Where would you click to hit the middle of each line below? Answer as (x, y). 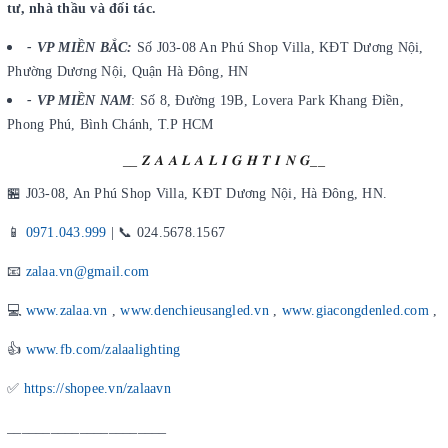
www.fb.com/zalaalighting (103, 350)
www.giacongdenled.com (355, 311)
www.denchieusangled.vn (194, 311)
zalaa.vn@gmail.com (87, 272)
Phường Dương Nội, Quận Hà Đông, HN (128, 71)
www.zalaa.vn (66, 311)
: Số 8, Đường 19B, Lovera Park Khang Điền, (267, 101)
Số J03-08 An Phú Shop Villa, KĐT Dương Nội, (278, 47)
